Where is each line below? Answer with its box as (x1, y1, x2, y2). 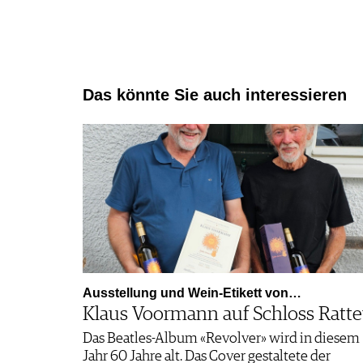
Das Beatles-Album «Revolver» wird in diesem (83, 331, 360, 346)
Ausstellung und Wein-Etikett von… (83, 285, 301, 300)
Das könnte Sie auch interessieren (83, 85, 347, 104)
